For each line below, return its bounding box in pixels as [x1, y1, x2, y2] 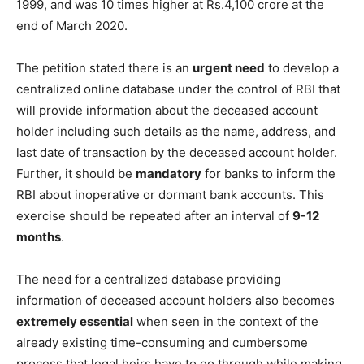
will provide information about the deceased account [16, 102, 318, 118]
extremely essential [16, 313, 133, 329]
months [16, 228, 61, 245]
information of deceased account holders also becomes [16, 292, 335, 308]
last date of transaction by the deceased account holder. [16, 144, 337, 160]
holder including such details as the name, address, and [16, 123, 336, 139]
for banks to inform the [201, 165, 336, 181]
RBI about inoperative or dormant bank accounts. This [16, 186, 324, 202]
